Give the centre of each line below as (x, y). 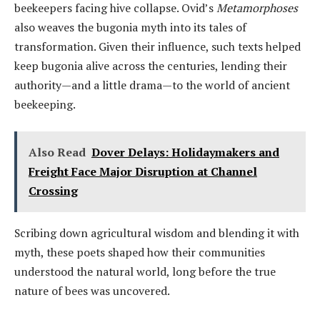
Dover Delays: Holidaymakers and (185, 152)
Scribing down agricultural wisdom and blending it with (157, 232)
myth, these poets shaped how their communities (140, 252)
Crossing (53, 190)
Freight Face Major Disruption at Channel (142, 171)
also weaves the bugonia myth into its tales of (130, 27)
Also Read (57, 152)
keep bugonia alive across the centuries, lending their (151, 65)
